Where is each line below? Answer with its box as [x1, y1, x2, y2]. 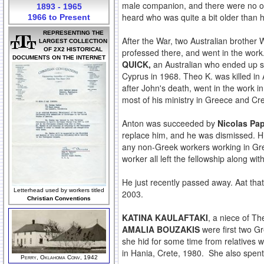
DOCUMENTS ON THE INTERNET [12, 54, 105, 61]
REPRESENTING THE [42, 29, 104, 36]
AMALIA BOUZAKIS [122, 223, 202, 236]
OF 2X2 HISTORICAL [44, 45, 103, 52]
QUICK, [122, 58, 151, 71]
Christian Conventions [27, 195, 91, 202]
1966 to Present [28, 12, 90, 22]
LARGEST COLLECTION [39, 37, 107, 44]
